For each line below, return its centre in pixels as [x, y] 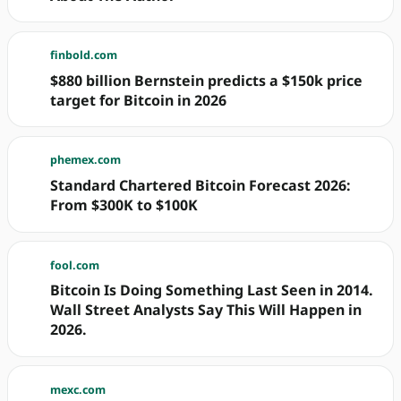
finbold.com [84, 55]
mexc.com [78, 389]
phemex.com [86, 160]
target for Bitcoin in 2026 [139, 100]
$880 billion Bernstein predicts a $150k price [207, 80]
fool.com [75, 265]
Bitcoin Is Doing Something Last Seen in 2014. [212, 290]
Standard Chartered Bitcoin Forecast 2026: [201, 186]
